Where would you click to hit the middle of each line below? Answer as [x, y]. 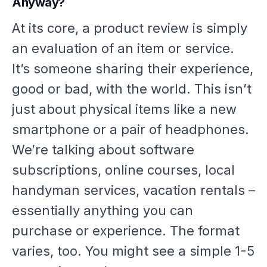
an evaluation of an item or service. [123, 49]
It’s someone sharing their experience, [133, 69]
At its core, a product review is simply [130, 28]
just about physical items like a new [124, 109]
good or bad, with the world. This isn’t [132, 89]
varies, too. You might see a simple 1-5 [133, 251]
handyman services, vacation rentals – [133, 190]
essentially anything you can [103, 211]
